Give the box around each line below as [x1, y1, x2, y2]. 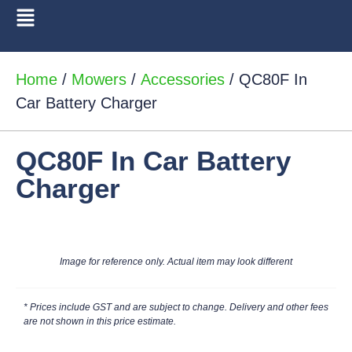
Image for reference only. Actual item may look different [60, 256, 292, 267]
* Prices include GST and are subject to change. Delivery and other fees [24, 301, 328, 313]
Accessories [141, 71, 225, 88]
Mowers [71, 71, 126, 88]
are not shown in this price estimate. [24, 315, 176, 327]
